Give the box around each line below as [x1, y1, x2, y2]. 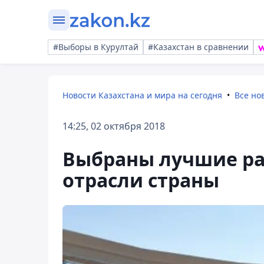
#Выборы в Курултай [53, 41, 138, 52]
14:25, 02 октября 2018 [62, 120, 165, 133]
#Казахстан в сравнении [148, 41, 249, 52]
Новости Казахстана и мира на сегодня [62, 90, 222, 101]
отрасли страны [62, 167, 219, 193]
